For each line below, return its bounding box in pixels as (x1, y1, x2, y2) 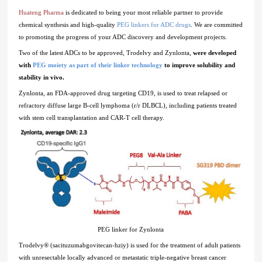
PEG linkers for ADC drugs (117, 21, 191, 29)
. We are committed (191, 21, 243, 29)
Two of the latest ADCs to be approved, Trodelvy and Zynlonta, (19, 49, 194, 57)
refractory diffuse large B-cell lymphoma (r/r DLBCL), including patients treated (19, 102, 237, 109)
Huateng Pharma (19, 9, 64, 16)
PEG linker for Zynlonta (98, 226, 164, 233)
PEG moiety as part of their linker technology (33, 61, 163, 69)
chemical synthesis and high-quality (19, 21, 118, 29)
